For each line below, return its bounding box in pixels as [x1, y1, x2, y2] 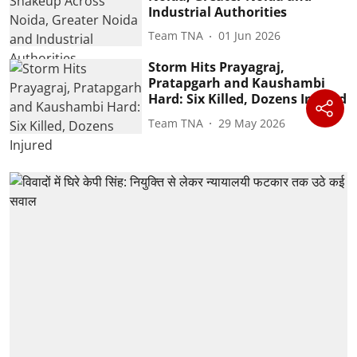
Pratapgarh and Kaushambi [148, 74, 326, 92]
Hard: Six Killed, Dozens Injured [148, 90, 347, 108]
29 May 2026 [218, 115, 286, 131]
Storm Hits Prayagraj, [148, 58, 285, 76]
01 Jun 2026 [218, 28, 281, 44]
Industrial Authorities [148, 2, 288, 21]
